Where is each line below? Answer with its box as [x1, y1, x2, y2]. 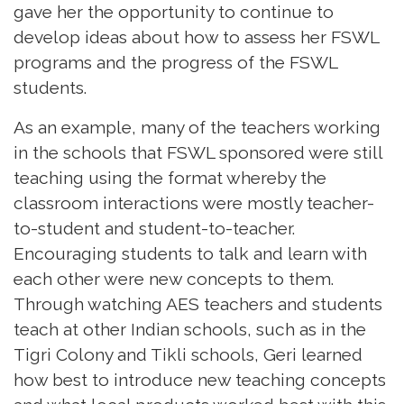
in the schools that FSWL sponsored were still [14, 142, 382, 163]
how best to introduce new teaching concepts [14, 370, 386, 390]
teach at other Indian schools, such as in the [14, 319, 366, 340]
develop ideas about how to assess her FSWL [14, 27, 379, 48]
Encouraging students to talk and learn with [14, 243, 367, 264]
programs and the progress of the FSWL [14, 52, 337, 73]
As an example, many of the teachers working [14, 117, 381, 138]
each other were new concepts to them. [14, 269, 334, 289]
